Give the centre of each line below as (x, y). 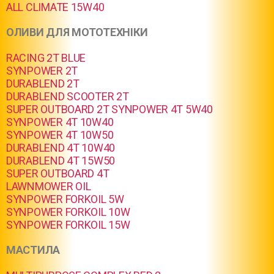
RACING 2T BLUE (46, 58)
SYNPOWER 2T (42, 71)
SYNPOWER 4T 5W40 (162, 109)
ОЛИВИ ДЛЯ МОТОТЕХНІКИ (77, 32)
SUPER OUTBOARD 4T (58, 173)
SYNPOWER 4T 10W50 (60, 135)
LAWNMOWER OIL (49, 186)
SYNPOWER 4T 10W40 (60, 122)
